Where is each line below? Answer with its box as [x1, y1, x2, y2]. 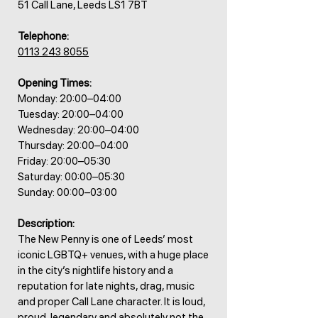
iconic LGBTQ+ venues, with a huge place [18, 248, 209, 261]
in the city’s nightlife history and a [18, 264, 173, 277]
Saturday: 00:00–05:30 [18, 170, 125, 183]
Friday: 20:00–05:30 [18, 155, 111, 168]
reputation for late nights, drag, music [18, 280, 194, 292]
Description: [18, 217, 75, 230]
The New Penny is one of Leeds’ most [18, 233, 193, 246]
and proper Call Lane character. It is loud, [18, 295, 205, 308]
